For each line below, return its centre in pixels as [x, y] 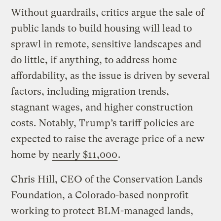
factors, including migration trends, [90, 92]
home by [32, 155]
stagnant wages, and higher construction [102, 108]
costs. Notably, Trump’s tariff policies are [103, 123]
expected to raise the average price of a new [108, 139]
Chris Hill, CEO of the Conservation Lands [107, 180]
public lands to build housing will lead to [102, 29]
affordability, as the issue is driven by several [110, 76]
